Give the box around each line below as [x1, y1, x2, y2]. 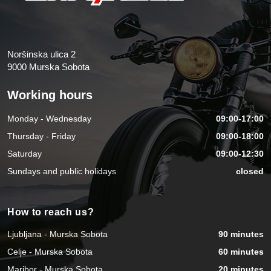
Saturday [7, 149, 42, 159]
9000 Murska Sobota [7, 61, 90, 72]
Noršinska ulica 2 [7, 48, 76, 59]
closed [236, 166, 264, 177]
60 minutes [218, 246, 264, 256]
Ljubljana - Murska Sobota [7, 229, 108, 239]
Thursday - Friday [7, 131, 76, 142]
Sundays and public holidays [7, 166, 116, 177]
